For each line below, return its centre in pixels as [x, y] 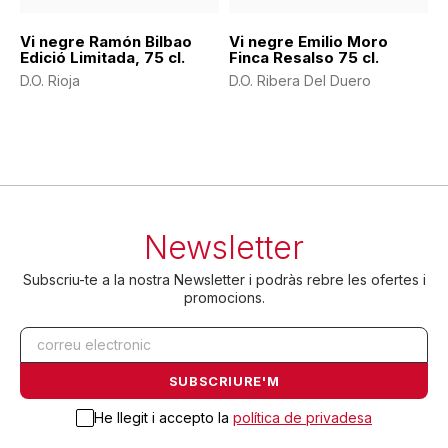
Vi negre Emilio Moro [308, 42]
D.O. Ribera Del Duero [300, 81]
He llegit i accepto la [163, 418]
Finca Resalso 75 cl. [304, 58]
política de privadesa [302, 418]
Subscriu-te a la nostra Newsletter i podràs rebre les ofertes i [224, 280]
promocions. [224, 298]
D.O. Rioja [50, 81]
